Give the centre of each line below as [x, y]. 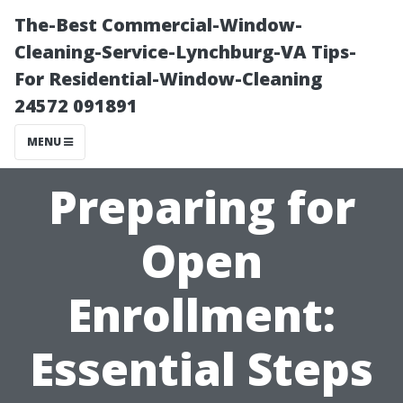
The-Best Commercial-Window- [158, 25]
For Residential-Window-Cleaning [168, 79]
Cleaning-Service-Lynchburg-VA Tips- [185, 52]
